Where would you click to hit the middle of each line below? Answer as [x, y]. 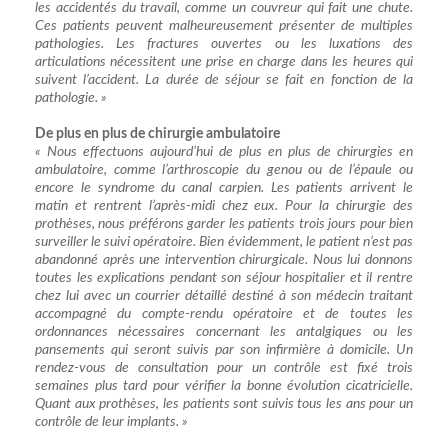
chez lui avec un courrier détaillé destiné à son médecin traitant [224, 295]
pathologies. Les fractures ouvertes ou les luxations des [224, 43]
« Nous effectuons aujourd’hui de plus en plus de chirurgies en [224, 151]
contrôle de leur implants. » [111, 421]
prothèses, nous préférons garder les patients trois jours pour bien [224, 223]
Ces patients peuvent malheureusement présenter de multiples [224, 25]
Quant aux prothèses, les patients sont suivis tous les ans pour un [224, 403]
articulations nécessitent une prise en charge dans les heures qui [224, 61]
